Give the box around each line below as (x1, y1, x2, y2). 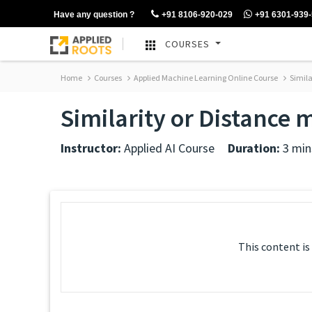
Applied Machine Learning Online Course (132, 72, 278, 83)
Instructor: (61, 140, 121, 156)
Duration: (228, 140, 280, 156)
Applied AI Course (121, 140, 214, 156)
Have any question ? (54, 10, 134, 19)
